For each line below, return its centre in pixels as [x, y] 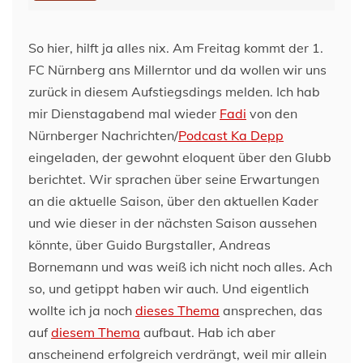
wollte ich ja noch [82, 310]
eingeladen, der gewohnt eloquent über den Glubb [180, 157]
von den [272, 113]
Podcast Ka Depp [231, 135]
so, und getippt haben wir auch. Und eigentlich [169, 288]
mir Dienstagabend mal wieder [124, 113]
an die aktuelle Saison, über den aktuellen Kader [173, 201]
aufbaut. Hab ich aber [208, 332]
